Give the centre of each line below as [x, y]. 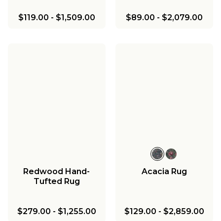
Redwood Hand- [57, 171]
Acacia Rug [164, 171]
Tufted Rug [56, 181]
